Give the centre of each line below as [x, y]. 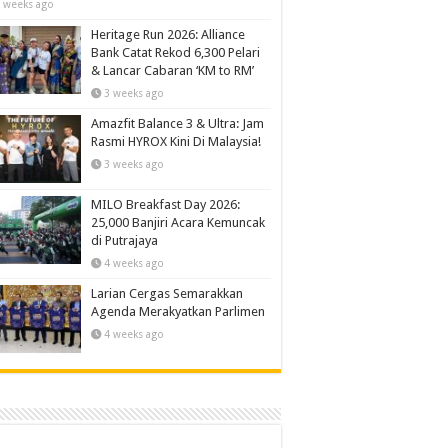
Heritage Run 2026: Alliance [168, 34]
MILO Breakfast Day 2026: [165, 205]
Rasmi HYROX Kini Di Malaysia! [176, 141]
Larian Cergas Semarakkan [167, 294]
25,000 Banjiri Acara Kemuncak [178, 223]
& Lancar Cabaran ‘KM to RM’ [172, 70]
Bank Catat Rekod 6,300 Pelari [175, 52]
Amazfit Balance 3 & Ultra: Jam [177, 123]
